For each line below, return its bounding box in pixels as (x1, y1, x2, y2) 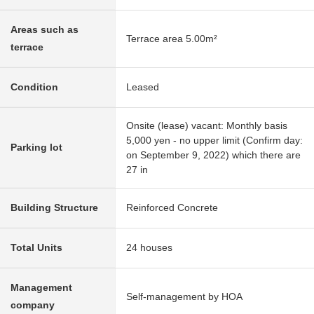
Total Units (11, 242, 62, 254)
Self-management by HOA (126, 291, 243, 303)
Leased (126, 81, 159, 93)
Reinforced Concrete (126, 202, 218, 214)
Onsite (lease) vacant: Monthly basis (126, 120, 287, 132)
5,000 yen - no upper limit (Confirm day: (126, 135, 303, 146)
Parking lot (11, 142, 62, 153)
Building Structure (11, 202, 98, 214)
